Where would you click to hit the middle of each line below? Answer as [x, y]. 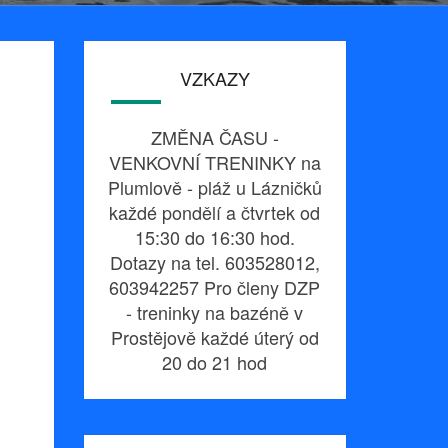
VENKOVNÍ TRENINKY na [214, 162]
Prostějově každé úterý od [214, 337]
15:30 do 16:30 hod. [214, 237]
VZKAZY [214, 78]
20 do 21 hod [215, 362]
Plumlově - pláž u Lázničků [214, 187]
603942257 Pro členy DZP [215, 287]
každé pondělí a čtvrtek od [215, 212]
